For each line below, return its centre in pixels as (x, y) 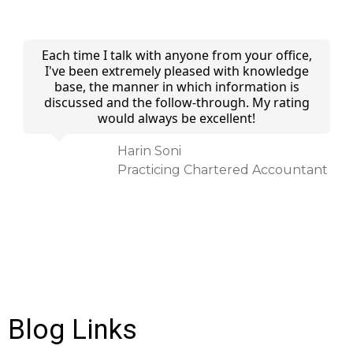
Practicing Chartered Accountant (222, 170)
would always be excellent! (177, 118)
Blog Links (72, 330)
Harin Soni (149, 151)
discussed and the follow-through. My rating (176, 102)
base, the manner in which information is (176, 87)
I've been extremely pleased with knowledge (176, 71)
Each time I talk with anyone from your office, (176, 55)
